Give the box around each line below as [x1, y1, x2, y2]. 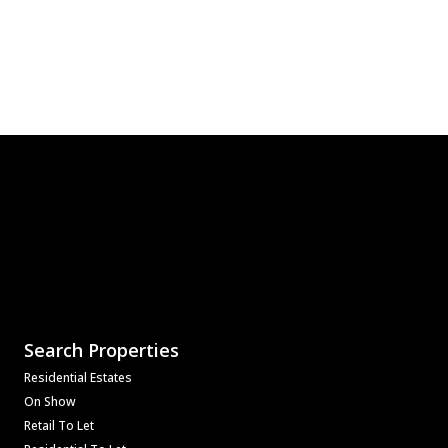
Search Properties [24, 337, 179, 362]
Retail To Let [24, 416, 94, 434]
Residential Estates [24, 368, 132, 386]
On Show [24, 392, 76, 410]
